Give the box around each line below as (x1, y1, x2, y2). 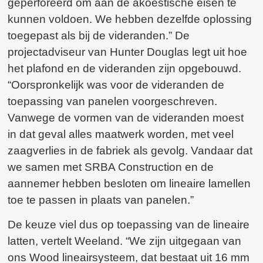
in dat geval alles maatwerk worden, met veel (8, 127, 234, 140)
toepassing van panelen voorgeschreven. (8, 95, 218, 107)
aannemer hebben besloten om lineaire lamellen (8, 177, 251, 190)
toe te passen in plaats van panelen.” (8, 193, 194, 206)
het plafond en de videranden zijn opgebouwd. (8, 62, 242, 75)
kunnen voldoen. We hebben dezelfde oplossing (8, 12, 252, 25)
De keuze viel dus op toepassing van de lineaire (8, 218, 250, 231)
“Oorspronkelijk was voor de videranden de (8, 78, 225, 91)
